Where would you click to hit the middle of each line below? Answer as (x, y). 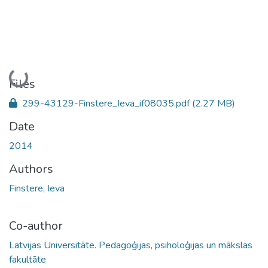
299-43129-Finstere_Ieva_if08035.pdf (106, 103)
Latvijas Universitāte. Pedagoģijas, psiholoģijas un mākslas (131, 245)
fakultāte (28, 259)
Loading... (31, 77)
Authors (31, 169)
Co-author (36, 226)
